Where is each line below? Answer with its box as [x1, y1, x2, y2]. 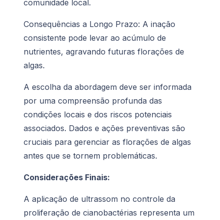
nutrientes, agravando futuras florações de [24, 47, 184, 57]
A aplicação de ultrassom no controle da [24, 194, 175, 204]
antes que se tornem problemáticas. [24, 151, 157, 161]
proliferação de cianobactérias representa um [24, 208, 194, 218]
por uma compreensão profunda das [24, 96, 162, 106]
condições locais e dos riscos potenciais [24, 110, 172, 120]
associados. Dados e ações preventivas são [24, 123, 185, 134]
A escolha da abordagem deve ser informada [24, 82, 192, 92]
